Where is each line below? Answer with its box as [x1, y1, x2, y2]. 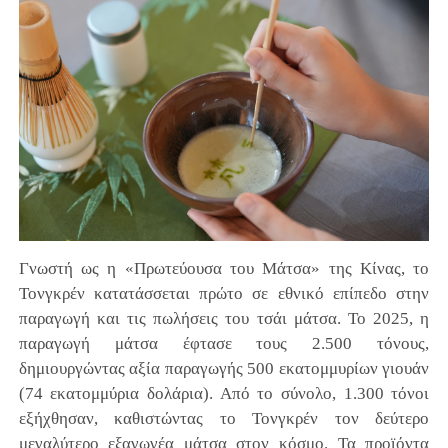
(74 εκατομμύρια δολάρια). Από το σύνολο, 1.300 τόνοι [18, 383, 430, 403]
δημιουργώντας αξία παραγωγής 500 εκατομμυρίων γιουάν [18, 358, 430, 378]
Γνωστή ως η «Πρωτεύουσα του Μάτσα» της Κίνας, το [18, 258, 430, 278]
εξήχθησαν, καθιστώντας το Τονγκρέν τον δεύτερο [18, 408, 430, 428]
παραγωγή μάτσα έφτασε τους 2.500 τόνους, [18, 333, 430, 353]
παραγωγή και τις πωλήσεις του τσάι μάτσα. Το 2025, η [18, 308, 430, 328]
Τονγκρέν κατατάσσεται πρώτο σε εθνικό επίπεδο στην [18, 283, 430, 303]
